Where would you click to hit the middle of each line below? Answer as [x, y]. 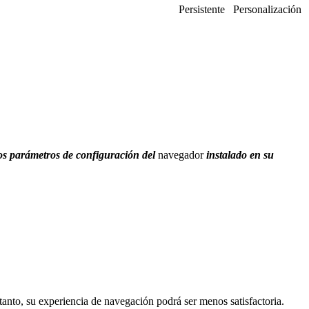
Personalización [267, 9]
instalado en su [239, 154]
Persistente [202, 9]
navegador [181, 154]
